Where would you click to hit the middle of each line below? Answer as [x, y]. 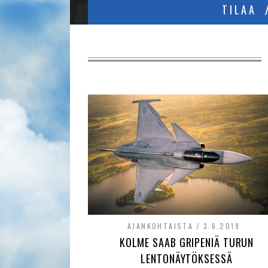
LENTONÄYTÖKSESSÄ [187, 258]
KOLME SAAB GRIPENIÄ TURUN [187, 242]
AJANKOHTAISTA [161, 226]
